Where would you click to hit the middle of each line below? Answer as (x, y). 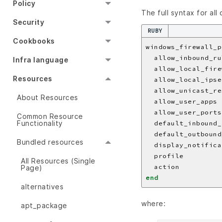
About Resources (48, 98)
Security (28, 22)
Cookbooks (34, 41)
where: (153, 203)
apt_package (44, 206)
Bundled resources (50, 142)
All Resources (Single (58, 161)
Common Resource (50, 116)
